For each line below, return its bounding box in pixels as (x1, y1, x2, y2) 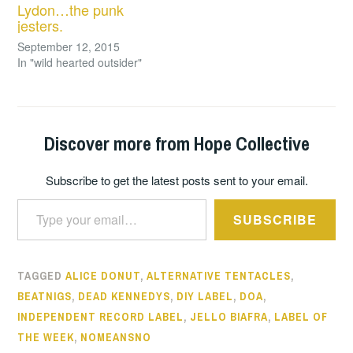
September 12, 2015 (17, 39, 121, 55)
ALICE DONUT (65, 269, 141, 284)
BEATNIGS (17, 289, 72, 304)
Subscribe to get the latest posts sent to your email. (45, 172, 308, 189)
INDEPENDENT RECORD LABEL (17, 310, 184, 325)
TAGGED (17, 269, 66, 284)
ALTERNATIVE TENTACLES (147, 269, 292, 284)
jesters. (17, 14, 64, 35)
